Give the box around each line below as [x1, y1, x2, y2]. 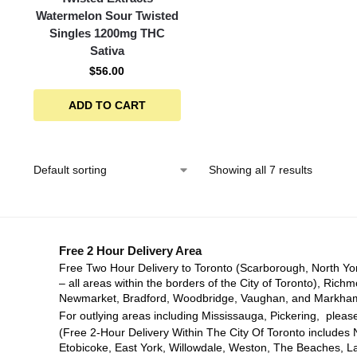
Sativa [89, 44, 124, 57]
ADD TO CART [68, 99, 146, 112]
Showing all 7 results [208, 163, 312, 176]
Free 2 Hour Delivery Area [58, 244, 202, 257]
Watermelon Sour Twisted [35, 9, 178, 22]
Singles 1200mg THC [49, 26, 165, 40]
